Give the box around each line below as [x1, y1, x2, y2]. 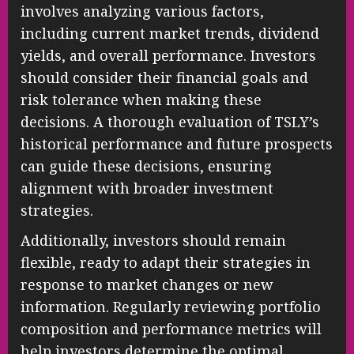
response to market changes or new [21, 275, 273, 295]
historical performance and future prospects [21, 134, 333, 154]
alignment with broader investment [21, 179, 273, 198]
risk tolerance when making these [21, 90, 262, 110]
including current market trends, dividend [21, 24, 319, 43]
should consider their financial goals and [21, 68, 308, 88]
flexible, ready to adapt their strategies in [21, 253, 311, 273]
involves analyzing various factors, [21, 2, 264, 21]
